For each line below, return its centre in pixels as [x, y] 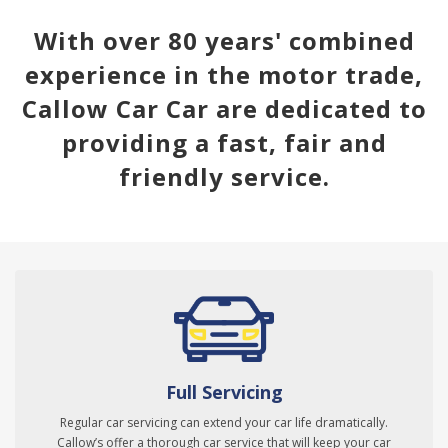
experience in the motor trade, [224, 75]
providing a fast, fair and [224, 143]
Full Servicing [224, 392]
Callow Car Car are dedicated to [224, 109]
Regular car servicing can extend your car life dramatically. [224, 423]
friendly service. [224, 177]
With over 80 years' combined [224, 41]
